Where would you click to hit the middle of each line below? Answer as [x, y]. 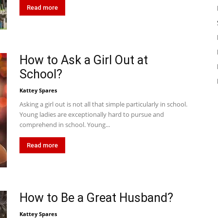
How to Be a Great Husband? [96, 198]
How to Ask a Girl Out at [84, 60]
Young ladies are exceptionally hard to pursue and [92, 114]
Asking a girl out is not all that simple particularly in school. [103, 104]
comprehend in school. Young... [65, 125]
